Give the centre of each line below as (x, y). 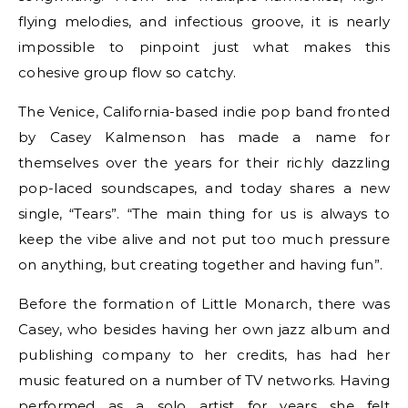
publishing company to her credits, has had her (204, 355)
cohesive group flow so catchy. (127, 72)
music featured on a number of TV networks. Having (204, 380)
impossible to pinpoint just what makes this (204, 47)
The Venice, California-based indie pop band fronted (204, 112)
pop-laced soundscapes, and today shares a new (204, 188)
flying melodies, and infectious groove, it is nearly (204, 21)
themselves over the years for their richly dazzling (204, 163)
